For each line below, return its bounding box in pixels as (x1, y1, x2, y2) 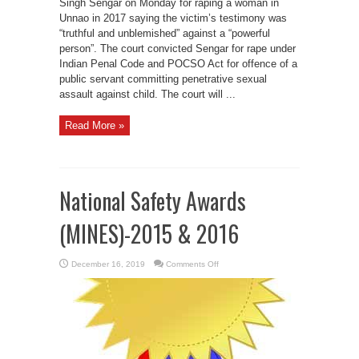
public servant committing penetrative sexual (59, 73, 267, 85)
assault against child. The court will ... (59, 88, 236, 100)
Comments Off (166, 260, 219, 268)
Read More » (65, 119, 124, 131)
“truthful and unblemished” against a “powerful (59, 27, 270, 39)
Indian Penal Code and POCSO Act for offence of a (59, 58, 297, 70)
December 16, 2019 (71, 260, 145, 268)
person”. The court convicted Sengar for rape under (59, 42, 296, 54)
